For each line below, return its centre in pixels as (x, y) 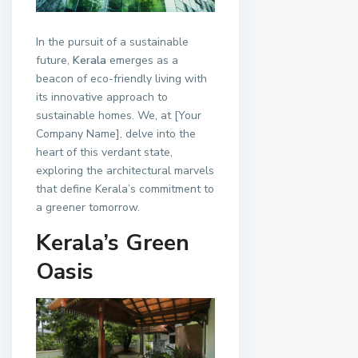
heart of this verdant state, (104, 153)
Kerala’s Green (113, 243)
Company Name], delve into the (116, 134)
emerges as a (142, 61)
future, (54, 61)
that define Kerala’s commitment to (125, 189)
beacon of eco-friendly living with (121, 79)
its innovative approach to (102, 97)
